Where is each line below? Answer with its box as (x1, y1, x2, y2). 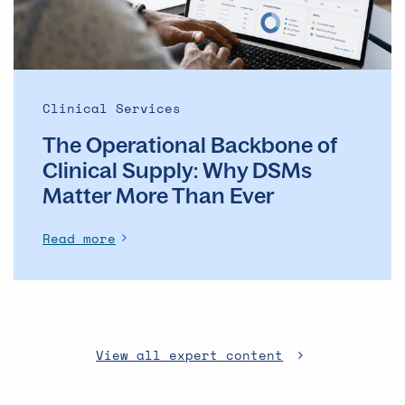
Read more (42, 228, 116, 248)
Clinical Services (42, 98, 181, 118)
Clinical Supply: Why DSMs (42, 155, 312, 184)
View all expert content (96, 344, 284, 364)
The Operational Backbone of (42, 130, 337, 158)
